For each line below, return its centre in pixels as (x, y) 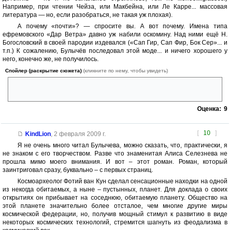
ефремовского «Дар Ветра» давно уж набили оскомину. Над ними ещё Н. (115, 35)
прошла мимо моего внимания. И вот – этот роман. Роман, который (115, 162)
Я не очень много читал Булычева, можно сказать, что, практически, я (122, 146)
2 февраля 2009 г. (80, 134)
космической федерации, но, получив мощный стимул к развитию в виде (115, 214)
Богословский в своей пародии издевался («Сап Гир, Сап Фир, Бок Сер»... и (115, 43)
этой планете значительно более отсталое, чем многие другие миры (115, 206)
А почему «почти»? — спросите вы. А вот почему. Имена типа (122, 26)
